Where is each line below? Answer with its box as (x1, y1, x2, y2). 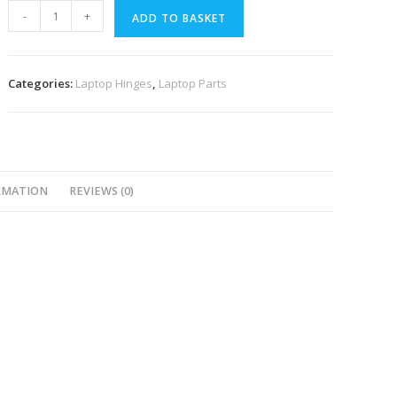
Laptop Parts (159, 75, 228, 91)
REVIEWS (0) (68, 183, 134, 198)
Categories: (8, 75, 76, 91)
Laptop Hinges (75, 75, 153, 91)
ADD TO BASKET (132, 11, 227, 26)
